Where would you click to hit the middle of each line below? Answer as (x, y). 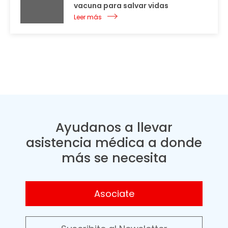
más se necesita (114, 158)
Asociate (114, 194)
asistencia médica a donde (114, 143)
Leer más (88, 17)
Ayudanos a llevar (114, 128)
